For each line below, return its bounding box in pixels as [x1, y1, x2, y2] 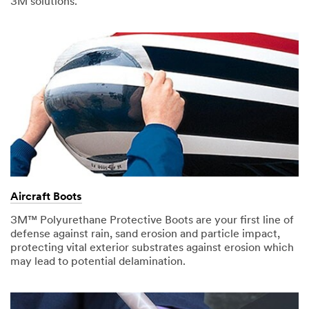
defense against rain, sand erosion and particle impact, [10, 229, 280, 241]
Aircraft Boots [10, 192, 82, 203]
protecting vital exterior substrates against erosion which [10, 243, 294, 255]
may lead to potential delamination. [10, 257, 186, 268]
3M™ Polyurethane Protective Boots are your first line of [10, 215, 294, 227]
